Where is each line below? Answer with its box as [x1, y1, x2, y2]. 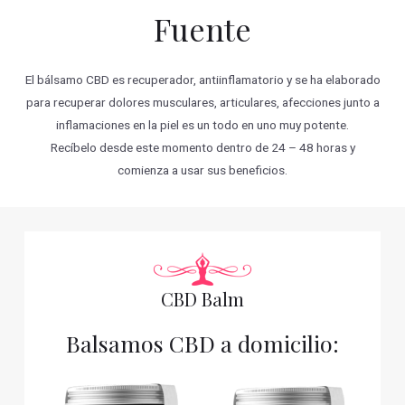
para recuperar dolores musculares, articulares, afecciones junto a [25, 95, 380, 110]
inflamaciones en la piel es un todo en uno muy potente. [56, 118, 349, 133]
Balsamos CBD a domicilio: [66, 327, 339, 358]
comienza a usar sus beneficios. [118, 163, 287, 178]
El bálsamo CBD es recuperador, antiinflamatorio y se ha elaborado [24, 72, 381, 88]
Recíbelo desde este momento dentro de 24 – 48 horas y [50, 140, 355, 155]
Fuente [154, 8, 251, 51]
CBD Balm [161, 286, 244, 311]
